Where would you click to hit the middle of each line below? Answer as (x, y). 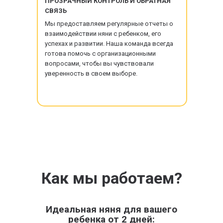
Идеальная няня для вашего (111, 209)
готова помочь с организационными (100, 54)
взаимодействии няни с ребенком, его (103, 34)
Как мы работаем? (111, 178)
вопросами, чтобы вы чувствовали (99, 63)
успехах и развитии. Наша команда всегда (109, 44)
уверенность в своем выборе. (91, 73)
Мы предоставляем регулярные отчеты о (109, 24)
